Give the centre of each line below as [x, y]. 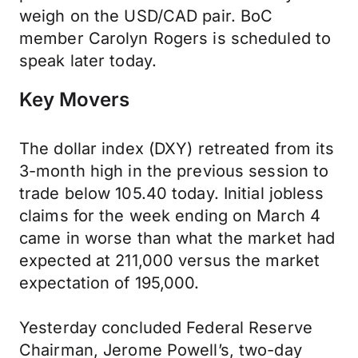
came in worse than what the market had [177, 238]
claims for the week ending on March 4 [170, 216]
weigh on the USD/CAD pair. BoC [146, 16]
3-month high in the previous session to [174, 171]
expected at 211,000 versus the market [170, 261]
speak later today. [88, 61]
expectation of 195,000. [109, 283]
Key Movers [74, 99]
